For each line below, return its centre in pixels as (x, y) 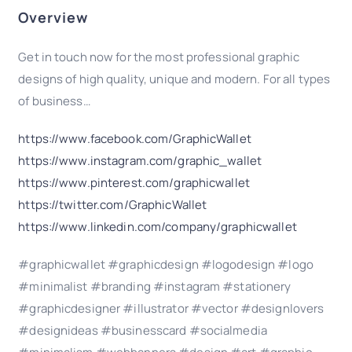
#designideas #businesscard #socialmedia (143, 330)
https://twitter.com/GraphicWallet (113, 204)
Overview (53, 17)
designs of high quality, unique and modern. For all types (174, 79)
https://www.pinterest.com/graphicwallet (134, 182)
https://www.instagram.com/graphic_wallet (140, 160)
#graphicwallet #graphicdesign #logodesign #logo (166, 264)
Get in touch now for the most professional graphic (159, 57)
